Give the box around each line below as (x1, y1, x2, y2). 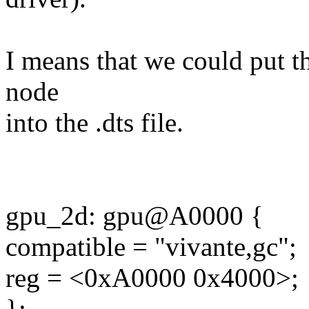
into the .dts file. (6, 108, 183, 138)
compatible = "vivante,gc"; (6, 232, 297, 262)
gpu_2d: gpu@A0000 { (6, 201, 263, 231)
